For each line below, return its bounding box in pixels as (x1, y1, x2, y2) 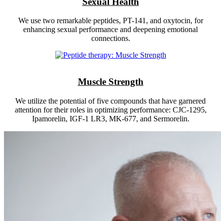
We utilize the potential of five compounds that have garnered (15, 96, 206, 105)
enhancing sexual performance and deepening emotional (23, 25, 198, 34)
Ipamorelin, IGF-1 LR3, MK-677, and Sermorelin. (32, 114, 189, 123)
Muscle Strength (77, 76, 144, 87)
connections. (91, 34, 130, 43)
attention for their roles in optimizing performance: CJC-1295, (14, 105, 207, 114)
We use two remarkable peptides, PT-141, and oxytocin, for (18, 16, 203, 25)
